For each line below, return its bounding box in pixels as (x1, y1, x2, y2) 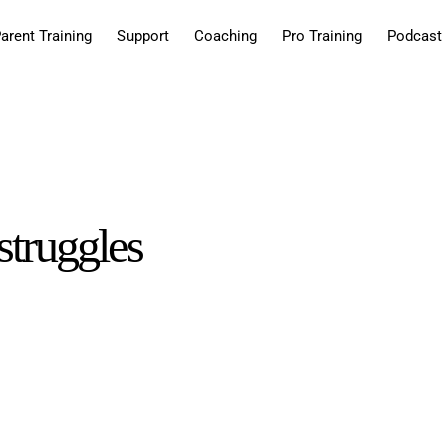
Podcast (387, 27, 442, 45)
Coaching (194, 27, 257, 45)
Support (117, 27, 169, 45)
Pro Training (282, 27, 362, 45)
